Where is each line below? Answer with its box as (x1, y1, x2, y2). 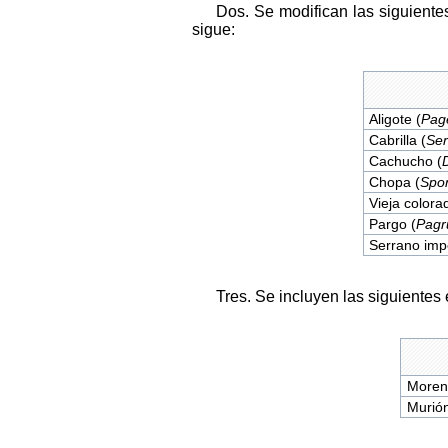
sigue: (192, 21, 235, 39)
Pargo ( (369, 216, 417, 233)
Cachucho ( (369, 153, 443, 170)
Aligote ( (369, 111, 422, 128)
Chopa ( (369, 174, 421, 191)
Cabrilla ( (369, 132, 427, 149)
